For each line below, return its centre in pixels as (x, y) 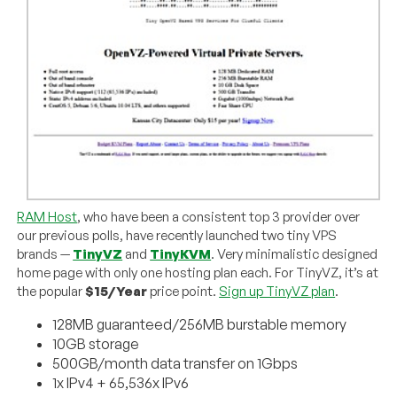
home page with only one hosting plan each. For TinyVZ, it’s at (198, 272)
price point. (183, 291)
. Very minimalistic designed (295, 253)
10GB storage (96, 343)
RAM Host (47, 216)
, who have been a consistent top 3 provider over (219, 216)
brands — (45, 253)
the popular (51, 291)
